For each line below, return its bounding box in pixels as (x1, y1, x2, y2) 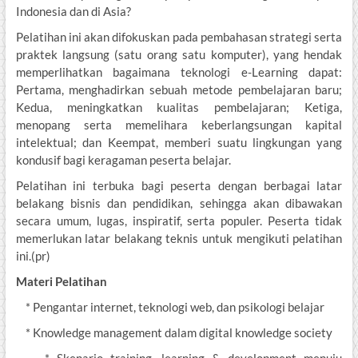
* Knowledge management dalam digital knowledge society (15, 325, 332, 340)
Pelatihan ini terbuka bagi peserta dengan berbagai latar (15, 178, 343, 193)
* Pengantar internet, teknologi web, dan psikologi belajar (15, 300, 324, 315)
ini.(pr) (15, 249, 50, 264)
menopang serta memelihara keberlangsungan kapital (15, 117, 343, 133)
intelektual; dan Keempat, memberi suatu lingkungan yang (15, 135, 343, 150)
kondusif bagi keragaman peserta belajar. (15, 153, 231, 168)
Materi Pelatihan (15, 274, 107, 289)
